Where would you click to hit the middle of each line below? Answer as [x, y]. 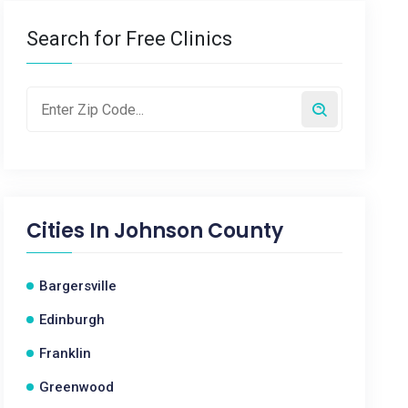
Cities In [71, 231]
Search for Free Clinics [130, 39]
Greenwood [77, 387]
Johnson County [199, 231]
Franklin [66, 353]
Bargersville [78, 286]
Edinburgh [72, 320]
